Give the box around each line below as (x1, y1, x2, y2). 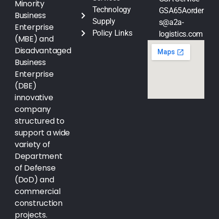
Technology (92, 4, 131, 14)
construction (15, 197, 63, 209)
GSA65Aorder (158, 5, 204, 15)
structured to (15, 115, 65, 127)
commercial (15, 186, 61, 197)
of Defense (15, 162, 56, 174)
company (15, 104, 51, 115)
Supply (92, 16, 115, 26)
